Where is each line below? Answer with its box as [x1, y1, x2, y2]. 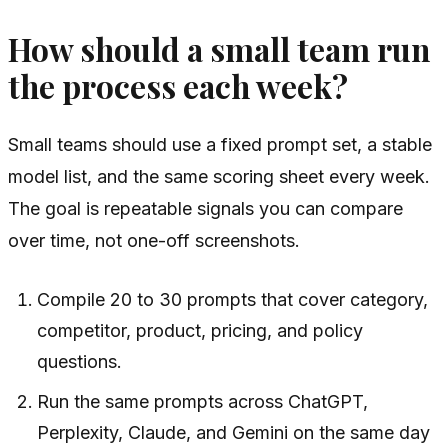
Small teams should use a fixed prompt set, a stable [8, 133, 432, 155]
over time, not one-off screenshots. [8, 229, 300, 251]
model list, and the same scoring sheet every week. [8, 165, 430, 187]
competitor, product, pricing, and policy [37, 319, 364, 341]
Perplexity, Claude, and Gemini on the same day [37, 421, 431, 443]
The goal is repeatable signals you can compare [8, 197, 403, 219]
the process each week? [8, 64, 348, 107]
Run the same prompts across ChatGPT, [37, 390, 369, 412]
